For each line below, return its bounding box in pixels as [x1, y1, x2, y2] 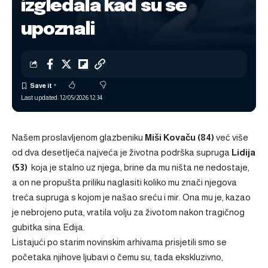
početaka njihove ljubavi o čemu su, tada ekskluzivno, [12, 252, 223, 262]
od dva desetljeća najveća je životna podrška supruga [12, 147, 230, 157]
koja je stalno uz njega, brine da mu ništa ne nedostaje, [29, 162, 249, 172]
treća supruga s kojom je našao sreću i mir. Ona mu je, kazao [12, 192, 251, 202]
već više [216, 132, 248, 142]
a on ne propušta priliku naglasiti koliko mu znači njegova [12, 177, 237, 187]
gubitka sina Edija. [12, 222, 85, 232]
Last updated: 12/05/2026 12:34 [21, 94, 102, 101]
